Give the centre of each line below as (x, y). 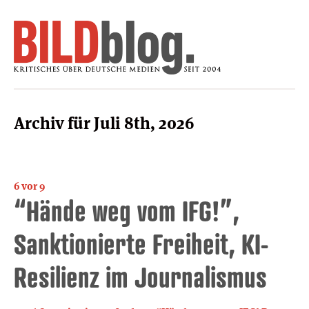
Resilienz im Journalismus (140, 277)
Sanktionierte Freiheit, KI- (141, 243)
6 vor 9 (29, 186)
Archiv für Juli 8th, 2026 (104, 123)
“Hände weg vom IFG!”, (127, 210)
